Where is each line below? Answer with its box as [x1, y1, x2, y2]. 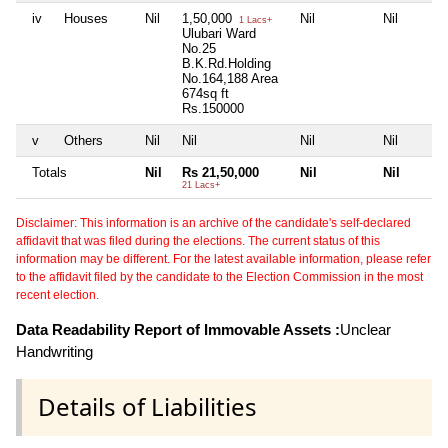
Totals [32, 165, 67, 181]
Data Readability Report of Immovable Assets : [16, 321, 340, 339]
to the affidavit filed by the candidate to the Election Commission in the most [16, 270, 423, 285]
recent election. [16, 288, 99, 303]
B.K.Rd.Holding [182, 56, 271, 72]
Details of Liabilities [38, 390, 257, 424]
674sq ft [182, 86, 229, 102]
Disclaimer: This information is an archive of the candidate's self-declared [16, 216, 411, 231]
